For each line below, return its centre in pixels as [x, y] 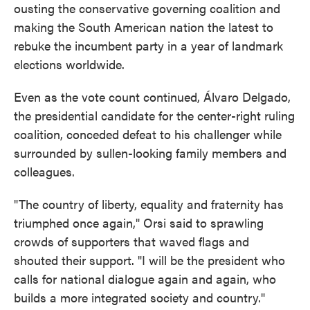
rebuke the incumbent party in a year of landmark [148, 45]
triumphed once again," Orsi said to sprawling [139, 222]
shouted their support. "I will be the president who [149, 260]
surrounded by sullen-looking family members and [150, 153]
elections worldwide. [69, 64]
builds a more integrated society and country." [139, 297]
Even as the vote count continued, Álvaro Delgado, [152, 97]
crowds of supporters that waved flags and [131, 241]
